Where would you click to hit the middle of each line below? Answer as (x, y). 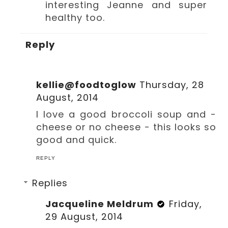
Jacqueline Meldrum (100, 204)
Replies (50, 183)
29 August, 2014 (84, 217)
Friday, (186, 204)
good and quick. (77, 140)
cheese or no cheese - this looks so (126, 127)
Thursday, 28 (172, 85)
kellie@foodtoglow (87, 85)
